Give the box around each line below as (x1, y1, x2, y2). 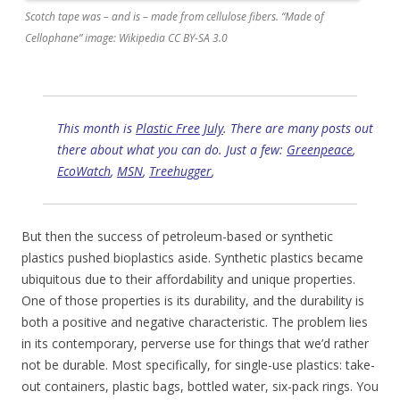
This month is (57, 120, 136, 137)
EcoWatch (57, 162, 111, 180)
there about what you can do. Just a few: (57, 141, 287, 159)
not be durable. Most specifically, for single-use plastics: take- (21, 356, 375, 374)
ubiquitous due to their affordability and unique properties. (21, 271, 355, 288)
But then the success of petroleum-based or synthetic (21, 228, 333, 246)
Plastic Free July (136, 120, 223, 137)
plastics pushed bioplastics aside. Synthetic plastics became (21, 249, 363, 267)
